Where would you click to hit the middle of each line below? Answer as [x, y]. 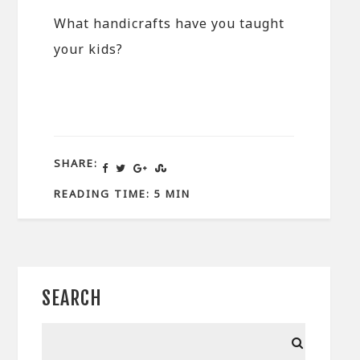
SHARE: [76, 163]
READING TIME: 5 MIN [123, 194]
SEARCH [72, 299]
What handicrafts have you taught [170, 23]
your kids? [89, 49]
